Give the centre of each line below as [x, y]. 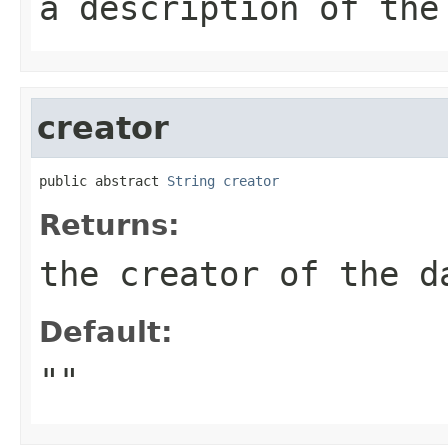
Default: [106, 331]
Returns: [109, 224]
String [191, 180]
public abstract [103, 180]
